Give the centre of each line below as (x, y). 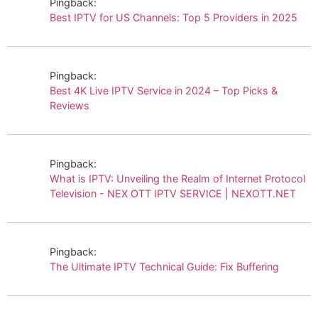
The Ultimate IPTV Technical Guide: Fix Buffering (164, 266)
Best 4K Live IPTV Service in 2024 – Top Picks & (164, 90)
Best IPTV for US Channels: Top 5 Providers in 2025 (174, 17)
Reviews (70, 105)
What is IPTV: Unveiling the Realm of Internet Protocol (177, 178)
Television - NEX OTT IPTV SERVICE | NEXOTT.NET (173, 193)
